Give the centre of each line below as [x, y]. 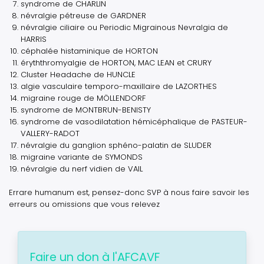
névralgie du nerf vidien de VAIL [82, 169]
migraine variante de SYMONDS [82, 157]
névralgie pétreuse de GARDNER [83, 16]
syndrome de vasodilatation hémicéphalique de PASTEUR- [134, 122]
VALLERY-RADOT [50, 133]
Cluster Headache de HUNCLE [78, 75]
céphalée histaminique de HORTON [89, 51]
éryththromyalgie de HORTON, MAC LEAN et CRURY [116, 63]
